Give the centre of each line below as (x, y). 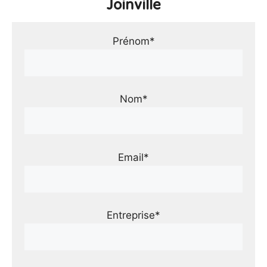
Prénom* (133, 41)
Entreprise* (133, 215)
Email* (133, 157)
